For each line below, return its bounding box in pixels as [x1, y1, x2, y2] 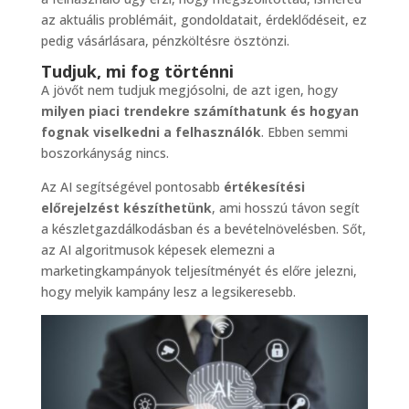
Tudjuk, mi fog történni [40, 60, 234, 83]
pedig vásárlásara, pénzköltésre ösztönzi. [40, 32, 289, 50]
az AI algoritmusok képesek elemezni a [40, 241, 275, 259]
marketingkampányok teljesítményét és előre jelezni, [40, 262, 357, 280]
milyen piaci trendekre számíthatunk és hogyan [40, 102, 359, 121]
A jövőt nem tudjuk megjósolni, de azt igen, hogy [40, 81, 338, 100]
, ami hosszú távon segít [211, 199, 360, 217]
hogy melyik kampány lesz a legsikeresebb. [40, 283, 296, 301]
